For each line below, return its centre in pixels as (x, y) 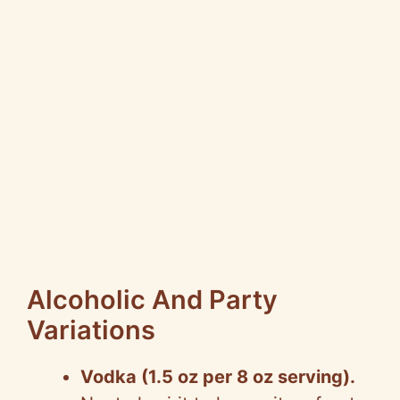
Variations (91, 330)
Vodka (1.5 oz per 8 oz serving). (218, 377)
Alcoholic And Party (152, 300)
